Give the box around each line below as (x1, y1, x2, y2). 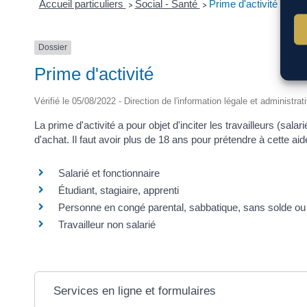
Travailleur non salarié (58, 219, 156, 231)
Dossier (38, 42, 67, 53)
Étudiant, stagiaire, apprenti (58, 184, 179, 197)
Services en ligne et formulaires (53, 284, 217, 298)
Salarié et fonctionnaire (58, 167, 160, 180)
